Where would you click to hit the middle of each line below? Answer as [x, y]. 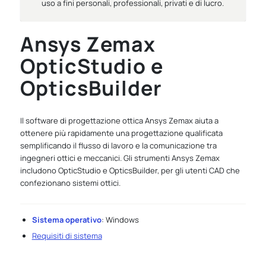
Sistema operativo [66, 219]
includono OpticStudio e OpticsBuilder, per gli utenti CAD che [130, 170]
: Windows [120, 219]
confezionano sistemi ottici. [70, 183]
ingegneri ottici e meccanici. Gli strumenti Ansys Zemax [120, 158]
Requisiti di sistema [67, 235]
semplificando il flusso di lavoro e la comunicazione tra [118, 145]
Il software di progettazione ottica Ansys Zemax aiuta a [119, 120]
